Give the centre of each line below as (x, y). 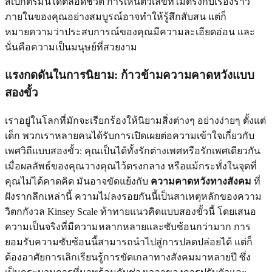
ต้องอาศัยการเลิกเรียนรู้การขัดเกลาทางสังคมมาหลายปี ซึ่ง (128, 257)
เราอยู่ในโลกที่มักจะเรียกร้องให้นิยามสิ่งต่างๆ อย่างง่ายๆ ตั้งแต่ (135, 120)
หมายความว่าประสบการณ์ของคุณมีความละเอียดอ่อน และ (130, 32)
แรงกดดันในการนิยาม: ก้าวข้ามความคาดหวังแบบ (130, 75)
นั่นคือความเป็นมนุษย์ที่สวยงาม (71, 47)
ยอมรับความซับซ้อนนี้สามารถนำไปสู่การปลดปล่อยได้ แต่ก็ (129, 242)
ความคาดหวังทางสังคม (201, 181)
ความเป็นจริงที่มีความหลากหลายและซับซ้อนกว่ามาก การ (128, 226)
